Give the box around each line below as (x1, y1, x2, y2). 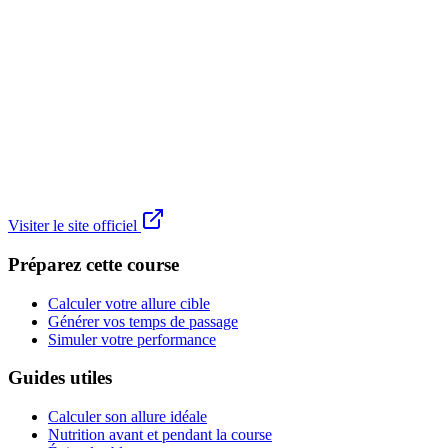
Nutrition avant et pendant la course (48, 426, 272, 443)
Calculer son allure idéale (48, 408, 207, 425)
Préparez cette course (8, 253, 179, 275)
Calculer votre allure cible (48, 294, 210, 312)
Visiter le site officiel (8, 217, 141, 235)
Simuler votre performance (48, 330, 216, 348)
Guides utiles (8, 367, 112, 389)
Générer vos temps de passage (48, 312, 238, 330)
